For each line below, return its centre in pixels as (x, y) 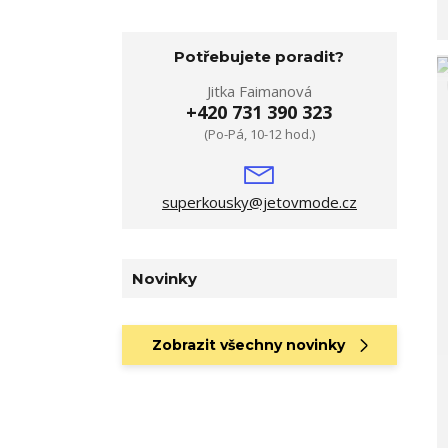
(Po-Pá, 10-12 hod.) (259, 133)
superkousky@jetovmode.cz (259, 201)
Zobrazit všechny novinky (248, 344)
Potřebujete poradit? (259, 56)
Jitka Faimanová (259, 90)
